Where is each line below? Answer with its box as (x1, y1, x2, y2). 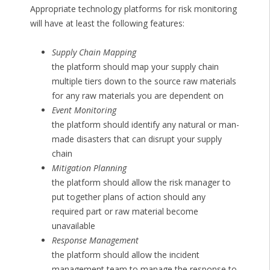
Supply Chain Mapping (51, 46, 136, 58)
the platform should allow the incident (51, 249, 199, 261)
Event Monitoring (51, 104, 116, 116)
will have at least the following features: (30, 17, 184, 30)
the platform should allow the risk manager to (51, 177, 231, 189)
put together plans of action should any (51, 191, 206, 203)
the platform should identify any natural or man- (51, 119, 239, 131)
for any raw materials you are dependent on (51, 90, 224, 102)
